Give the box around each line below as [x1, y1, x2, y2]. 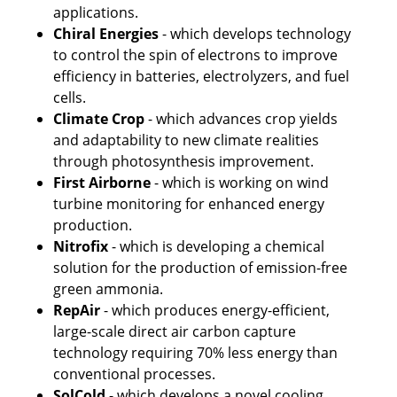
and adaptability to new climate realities [53, 129, 319, 150]
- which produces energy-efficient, [100, 300, 330, 320]
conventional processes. [53, 363, 215, 384]
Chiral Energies [53, 23, 159, 43]
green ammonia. [53, 278, 163, 299]
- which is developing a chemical [108, 236, 324, 256]
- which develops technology [159, 23, 351, 43]
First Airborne [53, 172, 154, 192]
